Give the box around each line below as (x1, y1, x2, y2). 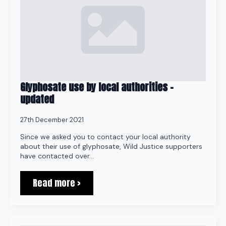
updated (20, 91, 54, 107)
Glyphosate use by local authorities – (20, 79, 174, 95)
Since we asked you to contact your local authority (20, 132, 191, 141)
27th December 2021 (20, 116, 84, 124)
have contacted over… (20, 151, 94, 160)
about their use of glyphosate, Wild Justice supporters (20, 142, 202, 151)
